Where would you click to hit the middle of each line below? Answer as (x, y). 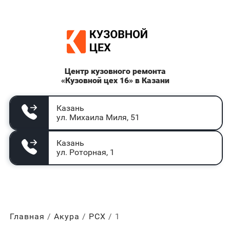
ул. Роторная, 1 (85, 152)
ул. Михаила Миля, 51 (98, 117)
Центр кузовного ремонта (115, 71)
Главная (27, 216)
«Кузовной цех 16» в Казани (115, 80)
